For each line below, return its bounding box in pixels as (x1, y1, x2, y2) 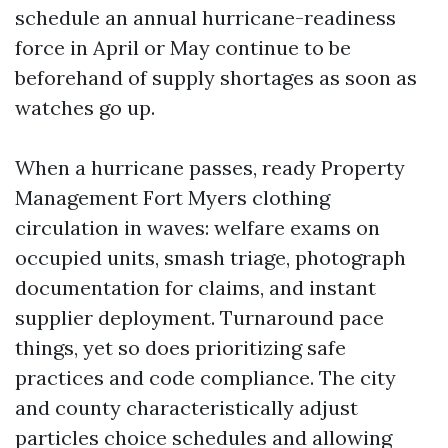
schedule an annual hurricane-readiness (15, 5, 396, 30)
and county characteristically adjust (15, 395, 358, 420)
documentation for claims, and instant (15, 275, 376, 300)
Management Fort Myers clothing (15, 185, 330, 210)
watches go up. (15, 95, 155, 120)
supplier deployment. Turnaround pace (15, 305, 384, 330)
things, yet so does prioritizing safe (15, 335, 346, 360)
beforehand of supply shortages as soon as (15, 65, 417, 90)
